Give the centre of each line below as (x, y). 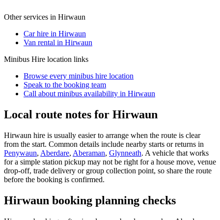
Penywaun (20, 153)
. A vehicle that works (175, 153)
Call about (41, 93)
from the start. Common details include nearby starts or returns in (104, 144)
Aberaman (89, 153)
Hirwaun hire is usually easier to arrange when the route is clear (102, 135)
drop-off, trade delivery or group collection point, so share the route (108, 170)
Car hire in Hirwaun (55, 33)
